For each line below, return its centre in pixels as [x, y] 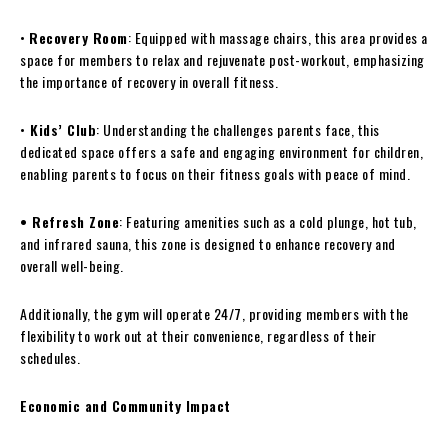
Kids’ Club [60, 130]
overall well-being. [72, 266]
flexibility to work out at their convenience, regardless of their [198, 336]
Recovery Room [78, 38]
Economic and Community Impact [125, 406]
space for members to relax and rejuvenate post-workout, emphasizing [222, 60]
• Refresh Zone [69, 222]
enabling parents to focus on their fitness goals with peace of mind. [215, 174]
